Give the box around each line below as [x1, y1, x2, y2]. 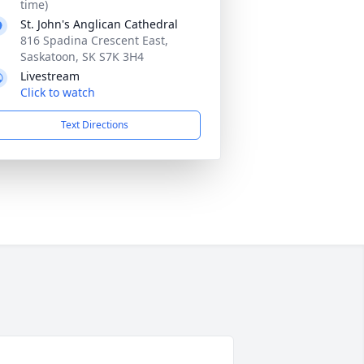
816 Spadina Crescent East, [20, 32, 168, 48]
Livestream [20, 68, 80, 84]
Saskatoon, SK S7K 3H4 [20, 49, 144, 64]
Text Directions [60, 118, 128, 132]
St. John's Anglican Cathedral [20, 16, 178, 32]
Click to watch [20, 84, 95, 100]
